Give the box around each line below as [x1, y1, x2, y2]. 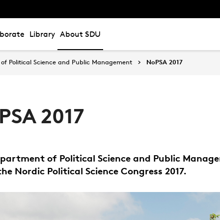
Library [29, 29, 55, 39]
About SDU [60, 29, 101, 39]
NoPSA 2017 [146, 58, 183, 66]
